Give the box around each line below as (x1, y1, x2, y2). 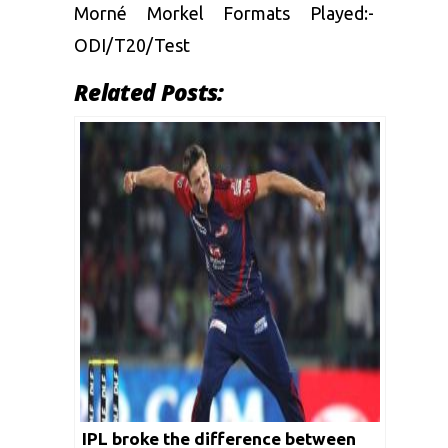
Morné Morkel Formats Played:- (74, 2, 374, 23)
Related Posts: (74, 76, 224, 108)
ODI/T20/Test (74, 34, 190, 55)
